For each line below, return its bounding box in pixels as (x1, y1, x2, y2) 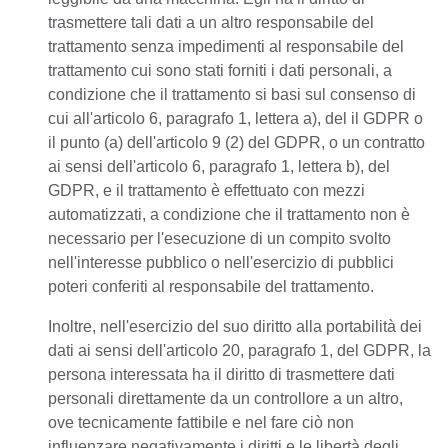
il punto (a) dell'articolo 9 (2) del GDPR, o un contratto (48, 134, 425, 151)
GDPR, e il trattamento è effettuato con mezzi (48, 182, 365, 199)
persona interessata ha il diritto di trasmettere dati (48, 366, 395, 383)
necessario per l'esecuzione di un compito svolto (48, 230, 391, 247)
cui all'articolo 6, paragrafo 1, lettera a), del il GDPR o (48, 110, 423, 127)
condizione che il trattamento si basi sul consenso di (48, 86, 416, 103)
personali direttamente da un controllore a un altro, (48, 390, 403, 407)
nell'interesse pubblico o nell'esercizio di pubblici (48, 254, 394, 271)
